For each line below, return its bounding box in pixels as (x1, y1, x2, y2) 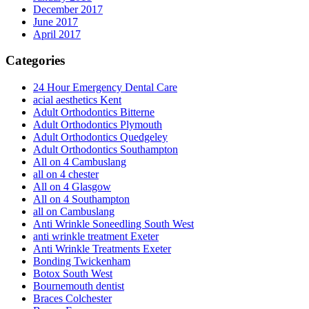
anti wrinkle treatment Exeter (33, 230, 159, 243)
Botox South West (33, 268, 112, 280)
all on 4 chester (33, 168, 99, 181)
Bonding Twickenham (33, 255, 130, 268)
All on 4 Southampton (33, 193, 130, 206)
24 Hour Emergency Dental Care (33, 81, 177, 94)
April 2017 (33, 28, 81, 40)
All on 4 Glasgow (33, 181, 111, 193)
